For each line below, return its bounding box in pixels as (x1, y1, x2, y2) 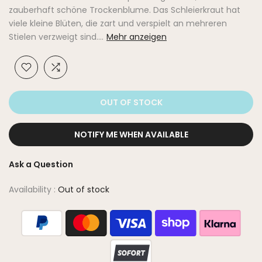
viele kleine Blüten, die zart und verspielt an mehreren (9, 18, 227, 30)
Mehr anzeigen (106, 31, 167, 43)
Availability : (9, 184, 58, 196)
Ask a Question (9, 158, 73, 171)
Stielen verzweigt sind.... (9, 31, 104, 43)
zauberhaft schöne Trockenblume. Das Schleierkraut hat (9, 4, 240, 16)
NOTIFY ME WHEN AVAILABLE (74, 129, 188, 141)
